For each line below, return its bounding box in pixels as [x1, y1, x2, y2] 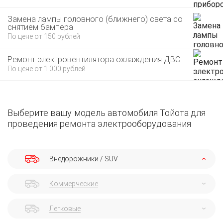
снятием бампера [7, 22, 73, 32]
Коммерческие [49, 180, 98, 188]
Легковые [49, 205, 81, 213]
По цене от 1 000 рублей [7, 65, 86, 73]
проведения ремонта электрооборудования [7, 118, 192, 129]
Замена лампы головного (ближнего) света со [7, 14, 183, 24]
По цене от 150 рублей [7, 32, 80, 40]
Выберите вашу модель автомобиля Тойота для [7, 108, 206, 118]
